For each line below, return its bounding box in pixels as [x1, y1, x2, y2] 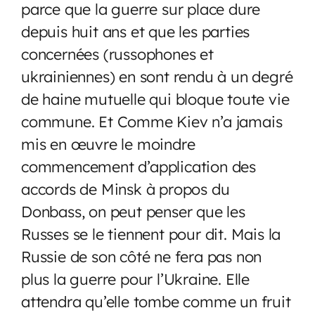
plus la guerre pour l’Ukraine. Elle [21, 269, 250, 288]
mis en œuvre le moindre [21, 134, 195, 153]
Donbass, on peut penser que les [21, 201, 245, 221]
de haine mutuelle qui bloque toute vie [21, 89, 290, 108]
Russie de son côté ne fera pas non [21, 246, 262, 266]
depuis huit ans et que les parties [21, 21, 250, 41]
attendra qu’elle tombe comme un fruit [21, 291, 291, 311]
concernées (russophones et [21, 44, 214, 63]
